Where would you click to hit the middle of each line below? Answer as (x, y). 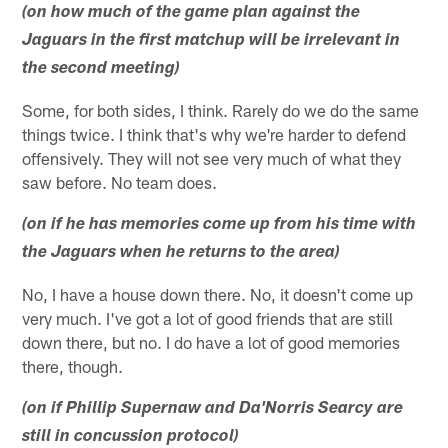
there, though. (73, 365)
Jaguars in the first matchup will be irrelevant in (211, 41)
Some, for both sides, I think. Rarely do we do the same (221, 109)
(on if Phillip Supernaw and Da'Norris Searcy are (213, 409)
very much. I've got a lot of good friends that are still (208, 317)
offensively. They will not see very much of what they (212, 157)
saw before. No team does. (120, 181)
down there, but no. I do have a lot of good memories (211, 341)
